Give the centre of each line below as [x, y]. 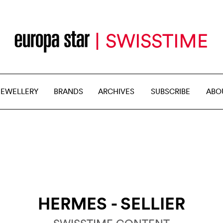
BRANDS [68, 91]
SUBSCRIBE [170, 91]
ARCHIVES [116, 91]
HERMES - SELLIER [111, 203]
